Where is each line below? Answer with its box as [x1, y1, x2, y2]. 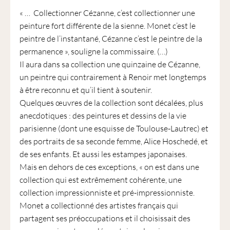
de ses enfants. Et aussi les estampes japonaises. [19, 148, 187, 159]
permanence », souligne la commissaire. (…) [19, 46, 168, 56]
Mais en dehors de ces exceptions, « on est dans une [19, 161, 199, 172]
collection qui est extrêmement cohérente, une [19, 174, 182, 185]
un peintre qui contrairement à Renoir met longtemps [19, 71, 206, 82]
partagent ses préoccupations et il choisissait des [19, 213, 190, 223]
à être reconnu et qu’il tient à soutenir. [19, 84, 152, 95]
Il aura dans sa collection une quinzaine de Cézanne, [19, 59, 200, 69]
